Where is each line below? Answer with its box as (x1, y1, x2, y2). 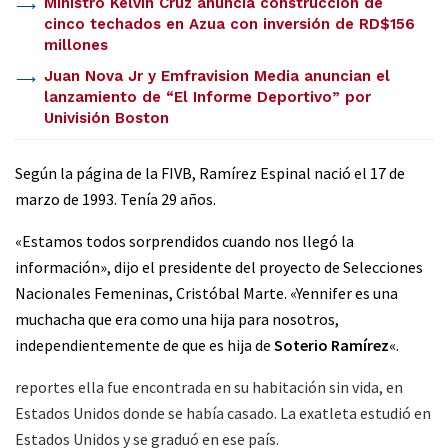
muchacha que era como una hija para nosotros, (15, 308, 339, 329)
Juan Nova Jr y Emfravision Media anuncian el (43, 66, 390, 85)
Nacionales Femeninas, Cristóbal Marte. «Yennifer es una (15, 282, 398, 303)
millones (43, 35, 108, 54)
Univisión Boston (43, 108, 169, 127)
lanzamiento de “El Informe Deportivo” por (43, 87, 371, 106)
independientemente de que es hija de (15, 334, 274, 355)
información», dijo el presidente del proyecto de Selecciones (15, 256, 423, 277)
